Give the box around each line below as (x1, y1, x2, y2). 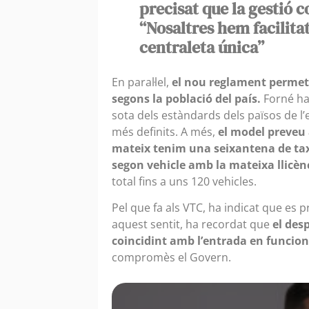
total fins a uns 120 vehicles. (112, 173, 257, 189)
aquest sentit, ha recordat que (112, 217, 272, 232)
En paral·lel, (112, 74, 172, 90)
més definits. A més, (112, 123, 218, 139)
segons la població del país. (112, 90, 263, 106)
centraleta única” (139, 35, 264, 59)
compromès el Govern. (112, 250, 231, 266)
